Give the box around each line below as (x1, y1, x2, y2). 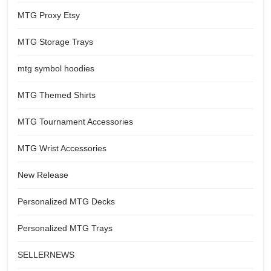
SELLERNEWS (18, 249, 74, 260)
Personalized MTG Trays (18, 223, 113, 233)
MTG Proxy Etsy (18, 10, 80, 20)
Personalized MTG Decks (18, 196, 115, 206)
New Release (18, 169, 68, 180)
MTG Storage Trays (18, 36, 93, 47)
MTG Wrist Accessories (18, 143, 106, 153)
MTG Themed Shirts (18, 90, 96, 100)
